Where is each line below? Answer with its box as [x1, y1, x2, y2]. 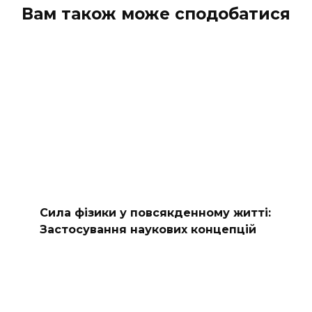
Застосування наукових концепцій [39, 222, 256, 236]
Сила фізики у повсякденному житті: [39, 205, 271, 219]
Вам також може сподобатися [22, 4, 290, 24]
